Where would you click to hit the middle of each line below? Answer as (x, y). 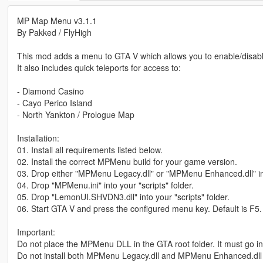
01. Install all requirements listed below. (90, 150)
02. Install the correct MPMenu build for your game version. (127, 162)
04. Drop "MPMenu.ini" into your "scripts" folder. (105, 185)
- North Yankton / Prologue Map (75, 115)
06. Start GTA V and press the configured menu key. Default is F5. (139, 209)
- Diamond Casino (50, 91)
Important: (36, 232)
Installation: (38, 138)
